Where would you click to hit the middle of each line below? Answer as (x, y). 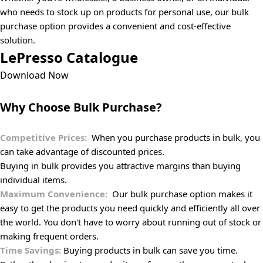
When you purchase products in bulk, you (175, 137)
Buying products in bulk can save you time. (151, 250)
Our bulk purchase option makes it (181, 194)
